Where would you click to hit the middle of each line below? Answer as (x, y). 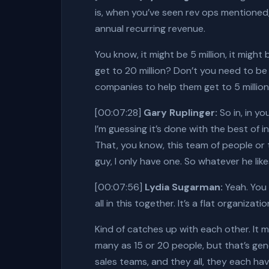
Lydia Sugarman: (184, 187)
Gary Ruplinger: (180, 113)
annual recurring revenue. (150, 29)
